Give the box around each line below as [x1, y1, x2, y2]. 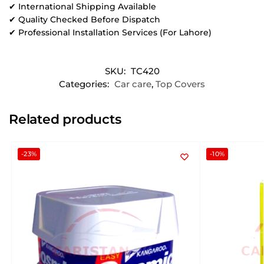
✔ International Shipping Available [9, 1, 156, 12]
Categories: [59, 78, 111, 90]
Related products [9, 111, 121, 127]
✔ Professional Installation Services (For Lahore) [9, 27, 212, 38]
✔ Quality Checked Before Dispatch [9, 14, 160, 25]
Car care [114, 78, 151, 90]
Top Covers [156, 78, 205, 90]
